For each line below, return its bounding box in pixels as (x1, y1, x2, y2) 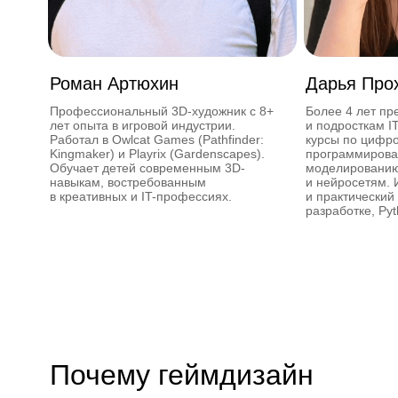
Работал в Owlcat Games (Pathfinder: (50, 132, 264, 147)
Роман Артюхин (50, 74, 179, 93)
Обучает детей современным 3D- (50, 161, 245, 175)
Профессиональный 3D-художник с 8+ (50, 104, 274, 118)
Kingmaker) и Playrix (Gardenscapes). (50, 147, 265, 161)
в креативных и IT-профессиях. (50, 189, 232, 203)
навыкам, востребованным (50, 175, 206, 189)
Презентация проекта (99, 25, 220, 40)
